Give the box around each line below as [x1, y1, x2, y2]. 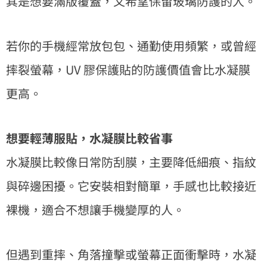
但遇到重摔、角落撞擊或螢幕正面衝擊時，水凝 [6, 245, 256, 263]
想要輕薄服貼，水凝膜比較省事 [6, 129, 173, 147]
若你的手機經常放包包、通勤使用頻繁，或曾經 [6, 36, 256, 54]
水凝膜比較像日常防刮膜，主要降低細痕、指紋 [6, 153, 256, 170]
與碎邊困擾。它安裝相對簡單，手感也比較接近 [6, 176, 256, 194]
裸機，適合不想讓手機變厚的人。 [6, 200, 185, 218]
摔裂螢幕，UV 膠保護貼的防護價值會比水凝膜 [6, 60, 250, 78]
